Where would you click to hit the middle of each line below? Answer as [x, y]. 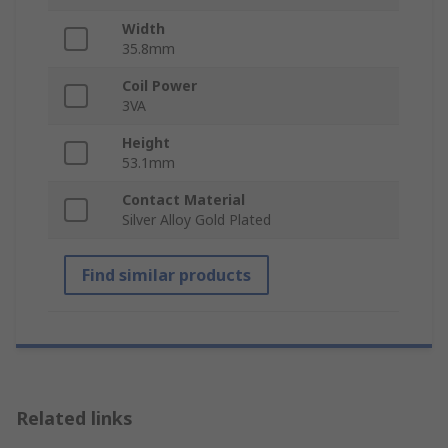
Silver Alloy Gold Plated [196, 220]
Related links [74, 418]
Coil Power [159, 86]
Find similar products [166, 275]
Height [146, 143]
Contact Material [183, 200]
